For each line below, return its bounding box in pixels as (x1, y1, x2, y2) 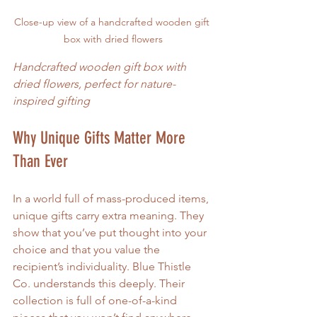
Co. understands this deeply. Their (13, 276, 188, 290)
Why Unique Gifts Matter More (13, 127, 190, 148)
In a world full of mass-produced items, (13, 191, 212, 205)
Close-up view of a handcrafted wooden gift (14, 15, 212, 28)
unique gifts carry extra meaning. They (13, 208, 207, 222)
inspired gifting (13, 93, 90, 108)
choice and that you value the (13, 242, 163, 256)
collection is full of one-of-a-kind (13, 293, 180, 307)
